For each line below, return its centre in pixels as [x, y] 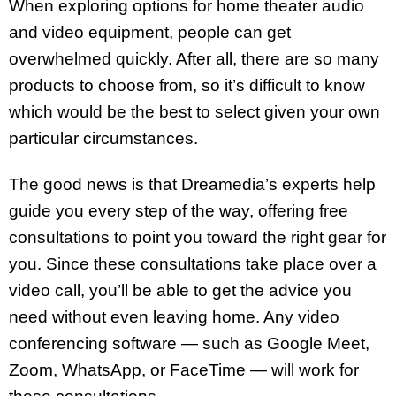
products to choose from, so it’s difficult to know [187, 85]
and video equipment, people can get [150, 32]
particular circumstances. [103, 138]
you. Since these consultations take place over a [193, 264]
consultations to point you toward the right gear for [198, 238]
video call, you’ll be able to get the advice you [180, 291]
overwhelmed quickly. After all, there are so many [194, 58]
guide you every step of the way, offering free [179, 211]
